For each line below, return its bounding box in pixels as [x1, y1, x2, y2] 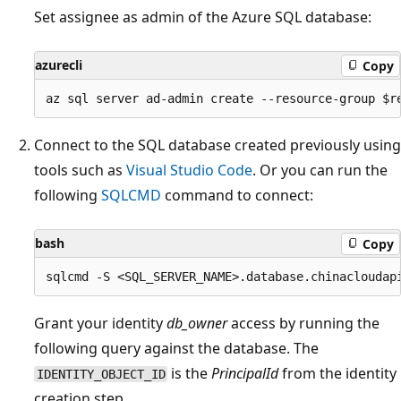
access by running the [227, 313, 380, 334]
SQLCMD [101, 185, 161, 206]
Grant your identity [34, 313, 166, 334]
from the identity [278, 363, 397, 384]
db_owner [166, 313, 227, 334]
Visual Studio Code [126, 160, 252, 181]
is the [167, 363, 212, 384]
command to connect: [161, 185, 313, 206]
